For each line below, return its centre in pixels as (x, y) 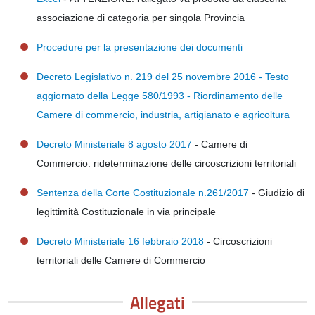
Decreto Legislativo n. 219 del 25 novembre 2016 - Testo (163, 77)
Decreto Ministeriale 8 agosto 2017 (114, 144)
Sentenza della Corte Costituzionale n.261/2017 (143, 193)
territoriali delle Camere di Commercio (121, 261)
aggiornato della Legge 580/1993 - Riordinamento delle (160, 96)
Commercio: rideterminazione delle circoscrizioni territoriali (166, 163)
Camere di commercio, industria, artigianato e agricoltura (163, 115)
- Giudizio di (277, 193)
